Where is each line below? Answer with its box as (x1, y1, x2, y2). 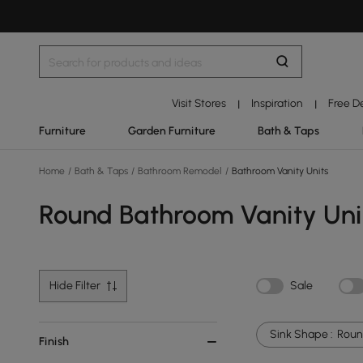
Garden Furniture (128, 124, 216, 137)
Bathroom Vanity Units (229, 165, 328, 177)
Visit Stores (171, 96, 226, 109)
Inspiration (251, 96, 304, 109)
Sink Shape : (270, 327, 333, 341)
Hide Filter (49, 279, 100, 293)
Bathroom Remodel (135, 165, 224, 177)
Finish (39, 335, 69, 348)
